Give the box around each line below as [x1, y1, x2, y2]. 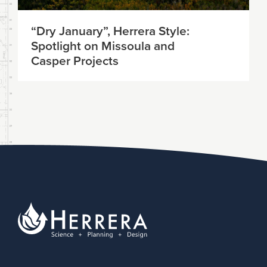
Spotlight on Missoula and [31, 36, 175, 55]
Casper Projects [31, 51, 119, 70]
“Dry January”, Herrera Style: [31, 21, 190, 40]
